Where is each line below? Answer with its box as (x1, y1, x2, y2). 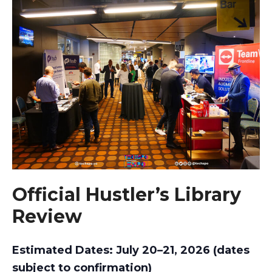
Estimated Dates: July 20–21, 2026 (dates (12, 243, 250, 257)
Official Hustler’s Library (12, 183, 241, 206)
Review (12, 205, 82, 228)
